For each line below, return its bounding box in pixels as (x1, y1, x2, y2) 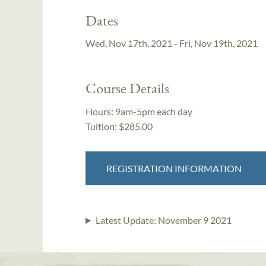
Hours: (85, 105, 115, 117)
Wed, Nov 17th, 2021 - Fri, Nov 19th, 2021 (85, 37, 258, 49)
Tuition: (85, 120, 117, 132)
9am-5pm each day (115, 105, 192, 117)
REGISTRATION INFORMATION (106, 162, 246, 174)
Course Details (85, 78, 169, 98)
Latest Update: (95, 214, 158, 226)
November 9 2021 (157, 214, 232, 226)
